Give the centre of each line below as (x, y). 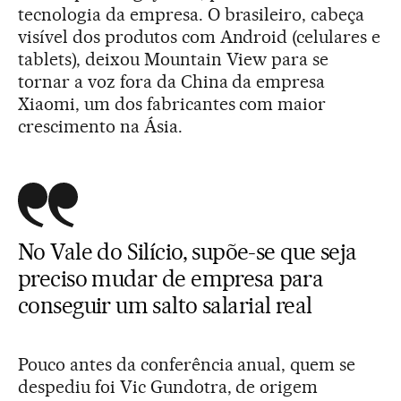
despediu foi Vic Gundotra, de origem (168, 386)
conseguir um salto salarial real (165, 305)
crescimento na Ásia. (100, 126)
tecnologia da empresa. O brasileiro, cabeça (192, 14)
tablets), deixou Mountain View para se (174, 59)
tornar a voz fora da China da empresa (172, 81)
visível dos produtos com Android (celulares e (200, 36)
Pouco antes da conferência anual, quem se (187, 364)
